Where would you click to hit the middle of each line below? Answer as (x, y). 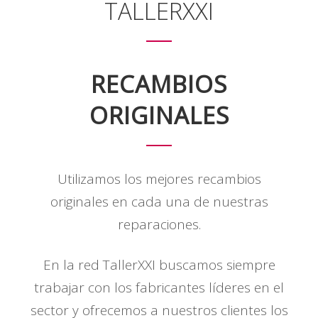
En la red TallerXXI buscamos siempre (159, 264)
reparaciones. (159, 224)
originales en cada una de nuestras (159, 201)
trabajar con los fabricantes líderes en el (159, 287)
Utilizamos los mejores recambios (159, 179)
